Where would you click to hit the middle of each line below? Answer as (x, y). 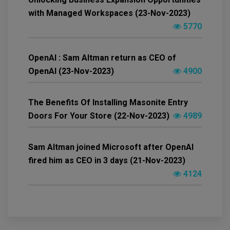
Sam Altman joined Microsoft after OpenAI (111, 147)
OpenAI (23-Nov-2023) (71, 71)
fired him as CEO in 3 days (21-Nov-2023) (107, 160)
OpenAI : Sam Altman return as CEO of (102, 57)
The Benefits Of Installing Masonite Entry (108, 102)
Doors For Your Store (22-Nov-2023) (99, 116)
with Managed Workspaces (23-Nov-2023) (109, 13)
